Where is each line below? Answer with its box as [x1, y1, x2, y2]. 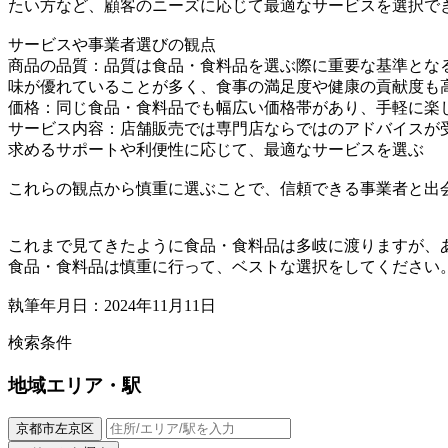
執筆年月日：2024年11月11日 [8, 296, 216, 314]
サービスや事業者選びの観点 [8, 35, 216, 53]
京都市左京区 [16, 421, 94, 437]
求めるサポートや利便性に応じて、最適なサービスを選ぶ [8, 140, 424, 158]
